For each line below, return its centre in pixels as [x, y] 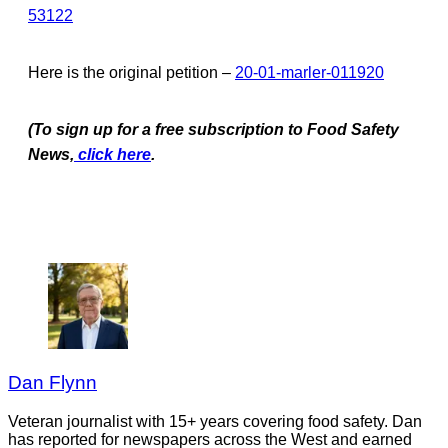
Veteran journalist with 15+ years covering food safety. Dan [215, 421]
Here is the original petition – [131, 72]
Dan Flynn [52, 382]
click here [112, 154]
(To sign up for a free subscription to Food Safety [213, 129]
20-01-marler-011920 [309, 72]
